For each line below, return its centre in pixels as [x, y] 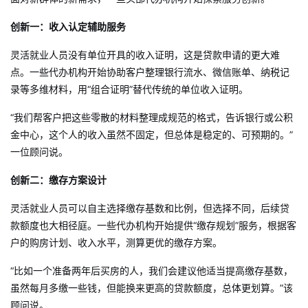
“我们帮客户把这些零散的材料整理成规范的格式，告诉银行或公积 [152, 117]
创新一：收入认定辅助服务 [68, 26]
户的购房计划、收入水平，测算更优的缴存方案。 [116, 242]
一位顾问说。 [39, 152]
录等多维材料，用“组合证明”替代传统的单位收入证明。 [129, 89]
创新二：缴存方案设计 [58, 180]
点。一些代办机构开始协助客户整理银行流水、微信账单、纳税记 [150, 72]
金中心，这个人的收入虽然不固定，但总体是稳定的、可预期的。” [152, 134]
